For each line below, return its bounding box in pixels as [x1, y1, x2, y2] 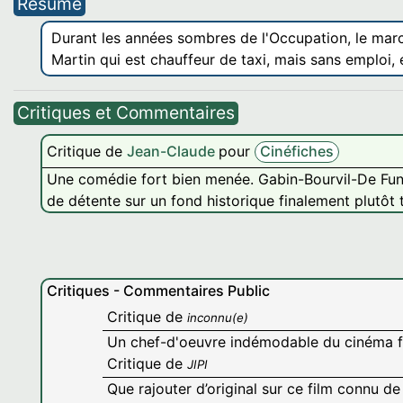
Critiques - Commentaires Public [47, 282, 270, 300]
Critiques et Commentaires [17, 102, 235, 123]
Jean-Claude [127, 142, 219, 160]
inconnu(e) [187, 310, 248, 325]
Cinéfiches [260, 142, 334, 160]
